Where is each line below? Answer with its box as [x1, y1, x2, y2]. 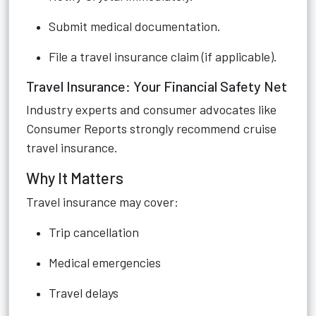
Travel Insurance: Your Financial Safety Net [26, 78, 287, 95]
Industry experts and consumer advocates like [26, 102, 276, 117]
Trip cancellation [49, 224, 139, 240]
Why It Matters [26, 169, 123, 187]
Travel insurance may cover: [26, 194, 178, 209]
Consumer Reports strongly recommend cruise [26, 121, 276, 136]
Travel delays [49, 285, 119, 300]
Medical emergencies [49, 255, 161, 270]
